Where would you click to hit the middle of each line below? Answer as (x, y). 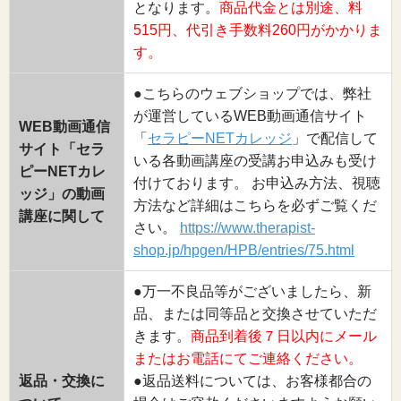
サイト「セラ (62, 149)
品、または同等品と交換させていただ (255, 313)
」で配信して (335, 138)
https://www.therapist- (247, 227)
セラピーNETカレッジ (220, 138)
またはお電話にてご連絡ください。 (248, 358)
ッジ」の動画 (62, 193)
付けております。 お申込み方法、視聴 (257, 183)
